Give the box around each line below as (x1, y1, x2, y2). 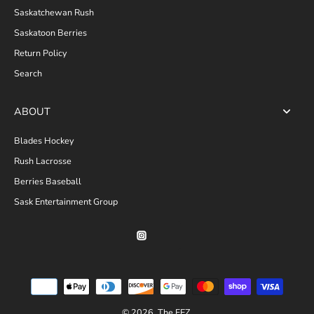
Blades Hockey (14, 134, 74, 146)
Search (14, 67, 42, 79)
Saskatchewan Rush (14, 6, 94, 18)
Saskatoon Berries (14, 26, 87, 39)
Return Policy (14, 46, 67, 59)
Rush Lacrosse (14, 154, 71, 167)
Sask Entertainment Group (14, 195, 118, 207)
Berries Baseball (14, 175, 81, 187)
